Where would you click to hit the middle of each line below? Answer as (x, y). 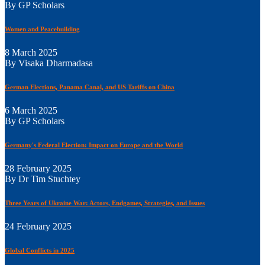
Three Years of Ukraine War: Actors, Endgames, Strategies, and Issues (105, 203)
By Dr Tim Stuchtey (43, 179)
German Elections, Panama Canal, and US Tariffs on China (90, 87)
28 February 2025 (38, 168)
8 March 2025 (31, 52)
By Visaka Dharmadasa (49, 63)
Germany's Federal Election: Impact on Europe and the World (94, 145)
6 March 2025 (31, 110)
